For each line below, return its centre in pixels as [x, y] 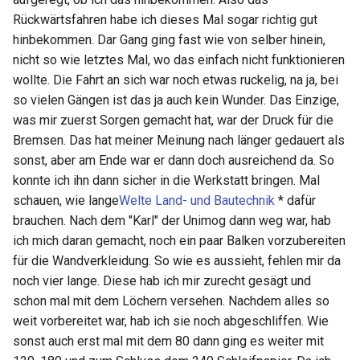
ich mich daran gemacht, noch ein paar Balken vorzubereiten [179, 241]
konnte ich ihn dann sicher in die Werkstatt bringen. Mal [166, 181]
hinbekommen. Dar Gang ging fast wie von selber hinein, [169, 40]
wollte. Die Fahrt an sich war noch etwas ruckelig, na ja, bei [176, 80]
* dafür [295, 201]
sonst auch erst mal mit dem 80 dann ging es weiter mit [168, 342]
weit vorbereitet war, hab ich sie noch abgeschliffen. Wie [171, 321]
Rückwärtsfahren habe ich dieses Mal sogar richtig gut [165, 20]
